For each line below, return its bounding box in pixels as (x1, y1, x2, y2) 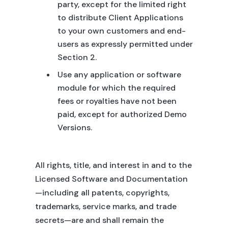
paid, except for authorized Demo (57, 109, 187, 120)
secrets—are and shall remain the (35, 215, 164, 225)
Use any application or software (57, 69, 181, 80)
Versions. (57, 122, 92, 133)
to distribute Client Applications (57, 12, 183, 23)
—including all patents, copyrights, (35, 187, 169, 198)
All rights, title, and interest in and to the (35, 160, 192, 170)
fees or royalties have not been (57, 96, 177, 106)
